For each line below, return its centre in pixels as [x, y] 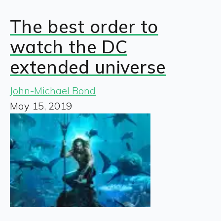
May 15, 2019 [41, 106]
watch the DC [69, 46]
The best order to [84, 26]
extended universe [88, 67]
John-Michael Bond [53, 90]
